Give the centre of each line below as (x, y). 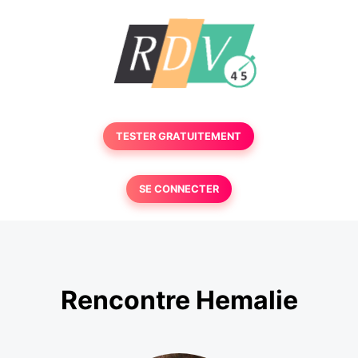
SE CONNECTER (179, 189)
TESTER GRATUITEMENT (179, 136)
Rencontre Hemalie (179, 300)
